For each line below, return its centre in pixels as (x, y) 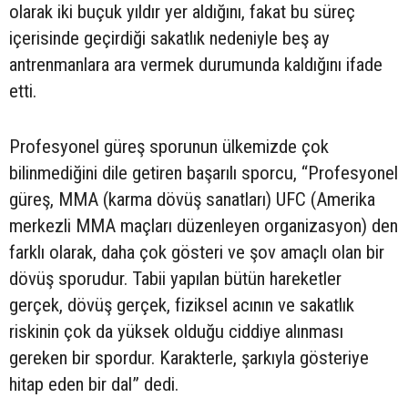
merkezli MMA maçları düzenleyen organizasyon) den (204, 225)
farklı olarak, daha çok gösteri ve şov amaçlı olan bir (197, 252)
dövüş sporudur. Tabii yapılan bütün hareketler (175, 278)
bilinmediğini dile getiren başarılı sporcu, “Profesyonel (204, 173)
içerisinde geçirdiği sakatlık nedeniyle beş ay (169, 38)
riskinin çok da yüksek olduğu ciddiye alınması (176, 331)
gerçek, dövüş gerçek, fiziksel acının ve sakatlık (182, 305)
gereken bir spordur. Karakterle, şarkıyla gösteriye (189, 357)
